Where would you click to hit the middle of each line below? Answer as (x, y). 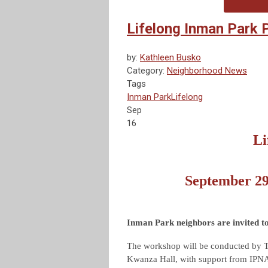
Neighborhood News (207, 71)
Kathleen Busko (170, 58)
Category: (147, 71)
